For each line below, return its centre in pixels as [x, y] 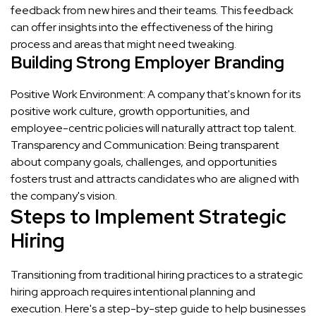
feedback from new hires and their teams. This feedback [152, 10]
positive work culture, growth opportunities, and [130, 111]
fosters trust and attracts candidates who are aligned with [155, 178]
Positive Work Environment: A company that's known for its [156, 94]
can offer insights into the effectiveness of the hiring [142, 27]
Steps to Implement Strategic [148, 216]
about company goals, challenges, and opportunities [144, 162]
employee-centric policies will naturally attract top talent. [153, 128]
